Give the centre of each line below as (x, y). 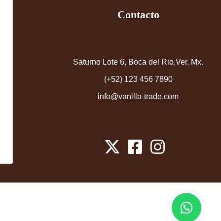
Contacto (138, 14)
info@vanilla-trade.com (138, 96)
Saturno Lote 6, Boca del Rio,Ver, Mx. (138, 62)
